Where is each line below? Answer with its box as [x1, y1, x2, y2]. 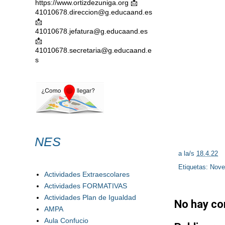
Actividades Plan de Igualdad [44, 193, 136, 201]
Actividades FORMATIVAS [44, 181, 127, 190]
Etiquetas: [178, 164, 210, 171]
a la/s [178, 150, 196, 158]
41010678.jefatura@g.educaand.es [35, 27, 148, 35]
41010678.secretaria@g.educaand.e [35, 46, 152, 54]
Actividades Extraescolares [44, 170, 130, 178]
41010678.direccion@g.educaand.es [35, 8, 152, 16]
